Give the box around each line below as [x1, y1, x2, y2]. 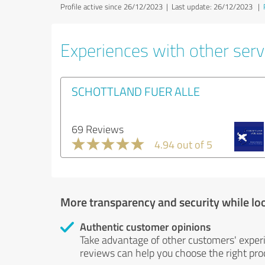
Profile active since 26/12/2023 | [60, 1, 172, 12]
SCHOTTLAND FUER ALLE [72, 83, 200, 99]
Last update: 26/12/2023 [172, 1, 253, 12]
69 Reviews [72, 122, 124, 136]
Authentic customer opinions [80, 219, 211, 234]
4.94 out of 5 [154, 137, 212, 151]
